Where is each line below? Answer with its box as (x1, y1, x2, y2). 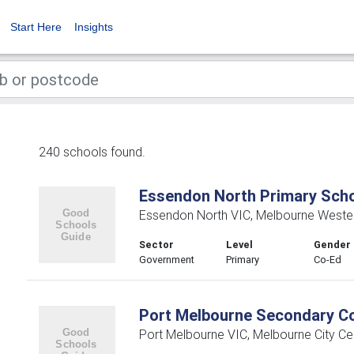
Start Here (10, 21, 62, 33)
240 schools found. (39, 144, 145, 160)
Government (138, 253, 194, 266)
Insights (74, 21, 113, 33)
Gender (314, 238, 352, 251)
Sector (138, 238, 174, 251)
